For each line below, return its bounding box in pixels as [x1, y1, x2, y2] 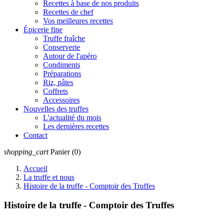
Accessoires [43, 96, 80, 104]
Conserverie [43, 43, 80, 51]
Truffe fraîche [43, 34, 85, 43]
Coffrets [43, 87, 68, 95]
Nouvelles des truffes [23, 105, 88, 113]
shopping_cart [4, 148, 48, 156]
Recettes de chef [43, 8, 93, 16]
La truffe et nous [23, 173, 74, 181]
